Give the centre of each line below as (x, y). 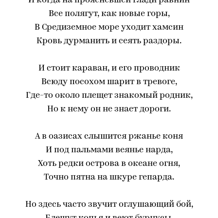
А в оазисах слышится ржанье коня (109, 136)
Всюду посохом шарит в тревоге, (109, 82)
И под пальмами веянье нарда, (109, 150)
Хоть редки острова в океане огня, (109, 164)
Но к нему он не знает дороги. (109, 109)
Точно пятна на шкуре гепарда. (109, 177)
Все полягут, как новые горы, (109, 14)
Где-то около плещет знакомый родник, (109, 96)
